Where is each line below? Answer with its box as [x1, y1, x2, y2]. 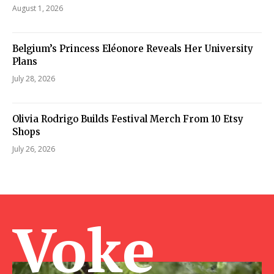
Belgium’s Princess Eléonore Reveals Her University [12, 42, 253, 54]
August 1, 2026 [12, 2, 63, 13]
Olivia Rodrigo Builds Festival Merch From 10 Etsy [12, 113, 243, 125]
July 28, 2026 [12, 73, 55, 84]
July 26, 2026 [12, 143, 55, 154]
